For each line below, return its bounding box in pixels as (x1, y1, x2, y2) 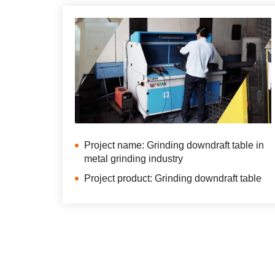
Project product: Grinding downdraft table (84, 172, 261, 184)
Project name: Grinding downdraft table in (84, 139, 264, 150)
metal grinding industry (84, 153, 183, 164)
